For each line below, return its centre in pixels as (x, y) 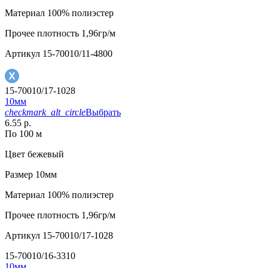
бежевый (45, 154)
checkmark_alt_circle (45, 112)
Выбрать (103, 112)
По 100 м (23, 134)
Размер (19, 175)
